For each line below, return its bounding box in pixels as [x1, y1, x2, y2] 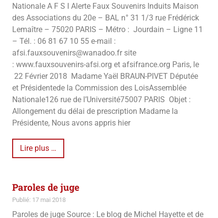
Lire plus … [20, 143, 56, 153]
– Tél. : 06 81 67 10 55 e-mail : [12, 36, 116, 46]
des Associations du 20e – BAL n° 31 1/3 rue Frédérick [12, 13, 199, 22]
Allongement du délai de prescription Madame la [12, 106, 178, 116]
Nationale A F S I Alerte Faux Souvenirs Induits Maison [12, 1, 199, 11]
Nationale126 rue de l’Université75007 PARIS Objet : [12, 94, 191, 104]
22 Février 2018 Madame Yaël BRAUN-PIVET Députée [12, 71, 198, 81]
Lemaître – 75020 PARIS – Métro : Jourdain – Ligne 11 [12, 24, 203, 34]
